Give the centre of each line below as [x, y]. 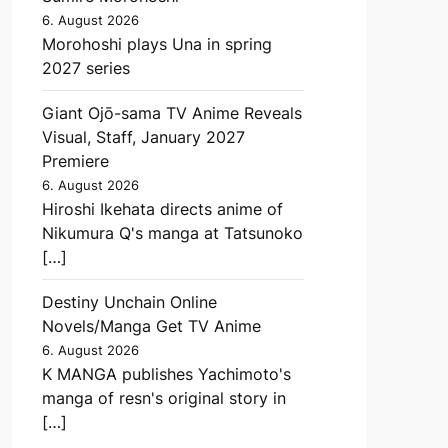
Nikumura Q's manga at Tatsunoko [172, 232]
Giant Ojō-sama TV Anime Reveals [171, 112]
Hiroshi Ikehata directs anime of [162, 208]
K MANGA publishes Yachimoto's [166, 373]
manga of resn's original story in [163, 397]
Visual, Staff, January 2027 [143, 136]
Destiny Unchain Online [129, 301]
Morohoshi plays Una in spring [156, 43]
